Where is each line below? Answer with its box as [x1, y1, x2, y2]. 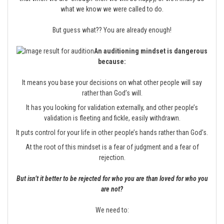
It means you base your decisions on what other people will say [22, 78, 202, 86]
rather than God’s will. [81, 89, 142, 97]
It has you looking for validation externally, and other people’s [26, 103, 198, 111]
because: [98, 57, 126, 65]
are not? [101, 185, 123, 193]
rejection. [98, 153, 125, 161]
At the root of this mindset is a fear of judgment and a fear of [25, 143, 199, 151]
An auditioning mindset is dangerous [94, 47, 207, 55]
